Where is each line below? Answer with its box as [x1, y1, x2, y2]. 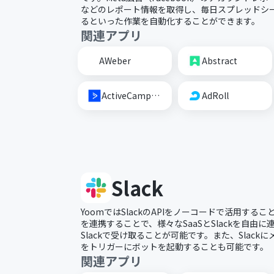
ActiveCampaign [151, 89, 160, 102]
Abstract [201, 54, 237, 67]
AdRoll [201, 89, 229, 102]
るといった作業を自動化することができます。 [81, 15, 260, 27]
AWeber [99, 54, 131, 67]
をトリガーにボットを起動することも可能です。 [81, 240, 268, 253]
